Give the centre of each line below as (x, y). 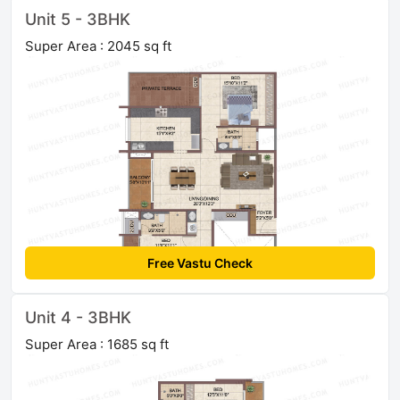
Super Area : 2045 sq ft (98, 46)
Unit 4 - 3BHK (78, 318)
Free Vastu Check (200, 263)
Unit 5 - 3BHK (78, 20)
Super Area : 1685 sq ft (97, 345)
